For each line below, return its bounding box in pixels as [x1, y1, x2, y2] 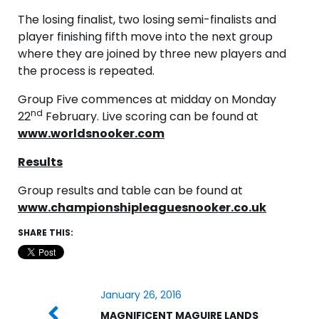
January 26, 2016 [100, 288, 182, 303]
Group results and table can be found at [18, 182, 243, 199]
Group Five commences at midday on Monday [18, 91, 276, 108]
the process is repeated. [18, 63, 155, 80]
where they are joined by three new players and [18, 46, 286, 63]
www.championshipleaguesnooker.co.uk [18, 199, 266, 216]
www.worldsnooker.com [18, 125, 164, 142]
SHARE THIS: [18, 226, 73, 239]
